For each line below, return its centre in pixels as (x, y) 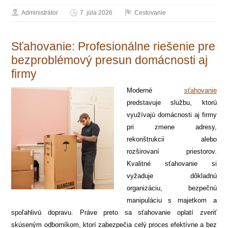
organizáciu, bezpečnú (172, 188)
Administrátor (40, 12)
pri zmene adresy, (172, 127)
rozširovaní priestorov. (172, 151)
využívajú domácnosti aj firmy (172, 115)
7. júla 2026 (96, 12)
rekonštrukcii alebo (172, 139)
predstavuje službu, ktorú (172, 102)
